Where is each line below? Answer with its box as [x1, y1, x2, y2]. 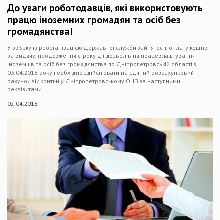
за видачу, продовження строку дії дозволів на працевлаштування [7, 52, 195, 59]
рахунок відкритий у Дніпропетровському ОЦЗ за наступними [7, 77, 180, 84]
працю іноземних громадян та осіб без [7, 13, 181, 26]
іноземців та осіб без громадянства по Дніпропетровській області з [7, 60, 196, 68]
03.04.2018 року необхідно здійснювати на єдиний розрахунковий [7, 69, 194, 76]
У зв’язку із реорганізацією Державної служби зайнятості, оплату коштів [7, 44, 208, 51]
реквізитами [7, 85, 42, 93]
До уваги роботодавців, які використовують [7, 1, 203, 14]
